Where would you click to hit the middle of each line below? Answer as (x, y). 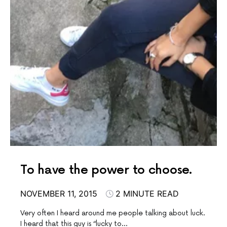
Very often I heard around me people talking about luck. (113, 213)
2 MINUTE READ (147, 194)
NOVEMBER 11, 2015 (59, 194)
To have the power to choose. (106, 170)
